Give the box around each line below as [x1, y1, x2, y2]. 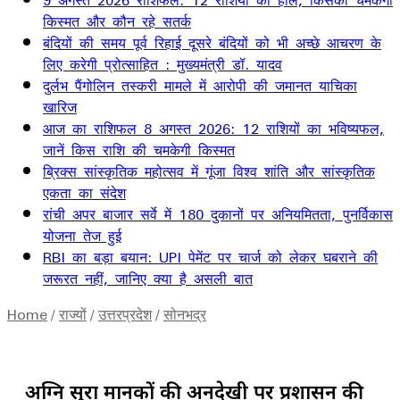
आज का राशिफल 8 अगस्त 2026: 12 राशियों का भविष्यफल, [43, 113, 384, 144]
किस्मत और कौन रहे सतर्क [43, 6, 191, 37]
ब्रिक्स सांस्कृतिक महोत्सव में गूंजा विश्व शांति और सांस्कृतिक [43, 156, 375, 187]
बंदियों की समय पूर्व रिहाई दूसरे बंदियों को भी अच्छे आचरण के [43, 28, 381, 58]
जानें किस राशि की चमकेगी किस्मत [43, 135, 235, 165]
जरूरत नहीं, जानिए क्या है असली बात [43, 263, 253, 294]
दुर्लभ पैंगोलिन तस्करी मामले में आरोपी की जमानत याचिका [43, 71, 357, 101]
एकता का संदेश [43, 178, 126, 208]
